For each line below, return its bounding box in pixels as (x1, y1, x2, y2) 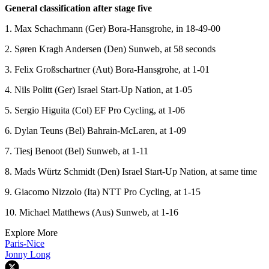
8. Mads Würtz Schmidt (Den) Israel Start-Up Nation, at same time (5, 166, 257, 177)
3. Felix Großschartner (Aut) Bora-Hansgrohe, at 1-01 (5, 64, 210, 74)
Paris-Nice (5, 238, 44, 249)
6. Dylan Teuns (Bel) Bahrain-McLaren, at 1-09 (5, 125, 186, 136)
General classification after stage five (5, 2, 152, 13)
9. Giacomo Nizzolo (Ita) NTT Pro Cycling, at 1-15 (5, 186, 201, 197)
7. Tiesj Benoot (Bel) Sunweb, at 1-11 (5, 145, 148, 156)
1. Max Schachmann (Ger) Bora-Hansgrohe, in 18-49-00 (5, 23, 220, 34)
